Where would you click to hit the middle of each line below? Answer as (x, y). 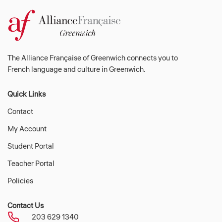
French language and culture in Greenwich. (76, 70)
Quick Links (27, 94)
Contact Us (26, 206)
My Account (27, 129)
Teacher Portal (31, 164)
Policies (20, 181)
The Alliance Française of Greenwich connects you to (93, 58)
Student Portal (31, 146)
